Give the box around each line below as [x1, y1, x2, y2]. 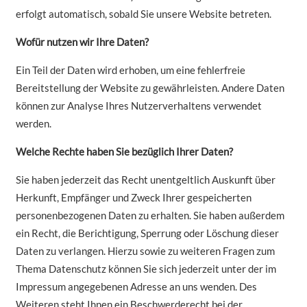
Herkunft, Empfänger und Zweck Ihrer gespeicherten [15, 191, 251, 204]
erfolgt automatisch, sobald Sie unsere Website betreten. [15, 8, 271, 21]
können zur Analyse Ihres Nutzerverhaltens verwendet [15, 99, 262, 112]
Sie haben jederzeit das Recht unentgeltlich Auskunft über [15, 173, 275, 186]
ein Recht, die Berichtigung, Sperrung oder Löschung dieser [15, 227, 279, 240]
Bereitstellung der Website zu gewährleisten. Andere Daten [15, 82, 284, 95]
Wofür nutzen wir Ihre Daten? [15, 36, 149, 49]
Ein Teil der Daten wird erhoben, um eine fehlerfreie [15, 64, 245, 77]
